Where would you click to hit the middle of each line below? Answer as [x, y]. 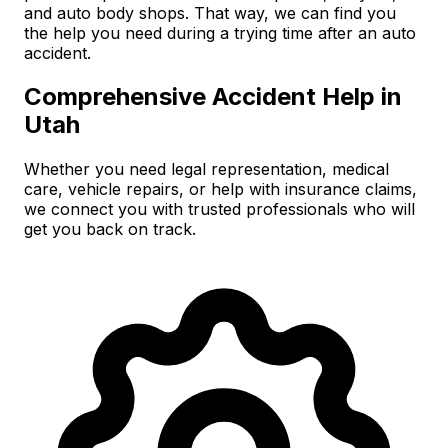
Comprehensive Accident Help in [213, 96]
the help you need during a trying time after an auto [220, 32]
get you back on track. [110, 228]
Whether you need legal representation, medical [206, 168]
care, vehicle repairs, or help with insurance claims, [220, 188]
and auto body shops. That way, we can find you [210, 12]
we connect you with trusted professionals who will [219, 208]
